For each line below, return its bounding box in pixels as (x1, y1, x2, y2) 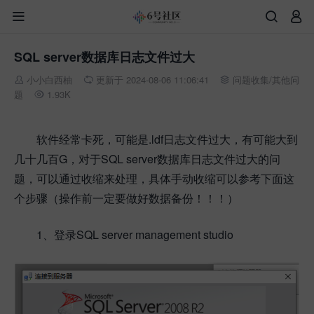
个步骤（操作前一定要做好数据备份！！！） (14, 190, 238, 206)
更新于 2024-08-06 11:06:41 (96, 73, 209, 86)
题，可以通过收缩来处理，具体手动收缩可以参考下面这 (14, 170, 294, 186)
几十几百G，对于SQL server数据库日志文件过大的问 (14, 151, 280, 167)
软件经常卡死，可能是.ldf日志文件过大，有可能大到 (36, 131, 298, 147)
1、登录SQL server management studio (36, 226, 233, 243)
